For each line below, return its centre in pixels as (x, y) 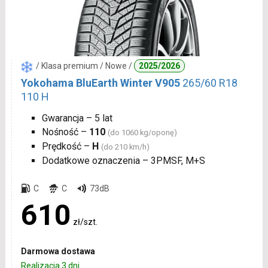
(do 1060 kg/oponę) (142, 133)
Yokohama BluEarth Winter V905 (100, 83)
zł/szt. (85, 222)
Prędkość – (67, 147)
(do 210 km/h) (125, 147)
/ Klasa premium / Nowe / (85, 66)
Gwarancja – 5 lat (77, 118)
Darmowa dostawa (58, 252)
